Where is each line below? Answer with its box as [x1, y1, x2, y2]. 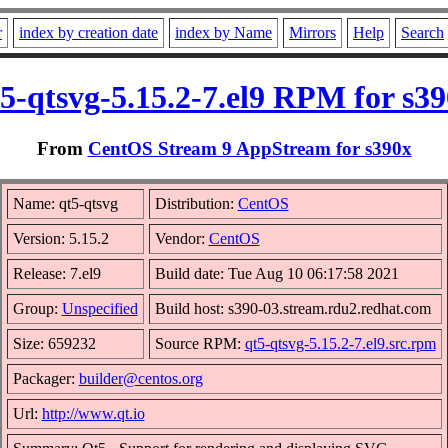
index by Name [175, 24, 272, 41]
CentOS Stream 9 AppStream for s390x [87, 137, 412, 159]
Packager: [12, 369, 79, 387]
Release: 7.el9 [12, 264, 101, 282]
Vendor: [154, 229, 209, 247]
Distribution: [154, 194, 238, 212]
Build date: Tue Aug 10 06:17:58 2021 [154, 264, 399, 282]
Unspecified [61, 299, 138, 317]
